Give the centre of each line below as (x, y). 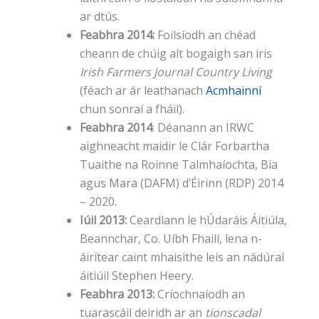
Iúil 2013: (103, 220)
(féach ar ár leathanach (143, 91)
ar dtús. (100, 17)
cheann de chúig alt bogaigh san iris (176, 54)
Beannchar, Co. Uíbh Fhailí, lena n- (171, 239)
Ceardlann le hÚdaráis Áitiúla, (207, 220)
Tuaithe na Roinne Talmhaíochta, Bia (179, 165)
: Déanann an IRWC (203, 128)
